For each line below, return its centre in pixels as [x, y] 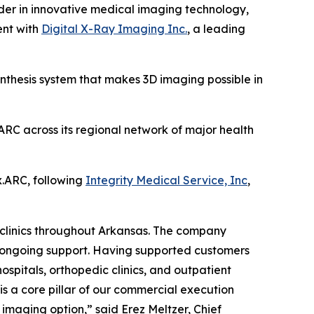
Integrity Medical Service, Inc [166, 180]
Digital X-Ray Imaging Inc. [114, 28]
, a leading [216, 28]
